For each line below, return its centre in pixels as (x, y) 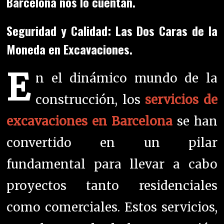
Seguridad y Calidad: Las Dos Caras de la (112, 31)
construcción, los (90, 100)
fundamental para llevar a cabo (112, 164)
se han (195, 121)
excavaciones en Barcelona (89, 121)
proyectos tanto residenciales (112, 186)
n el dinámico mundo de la (126, 78)
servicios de (181, 100)
